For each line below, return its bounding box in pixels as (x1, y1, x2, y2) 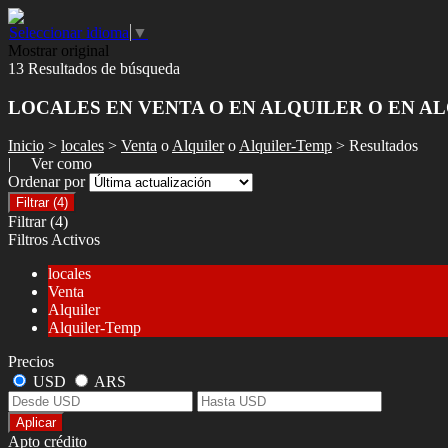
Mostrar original (8, 42, 109, 59)
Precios (8, 353, 54, 371)
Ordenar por (8, 173, 89, 191)
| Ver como (8, 155, 92, 173)
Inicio (8, 137, 44, 155)
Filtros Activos (8, 231, 100, 249)
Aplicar (16, 415, 56, 431)
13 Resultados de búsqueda (8, 60, 180, 77)
